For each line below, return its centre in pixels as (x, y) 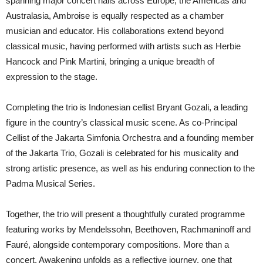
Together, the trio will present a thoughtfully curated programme (125, 214)
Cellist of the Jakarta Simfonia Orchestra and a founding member (130, 137)
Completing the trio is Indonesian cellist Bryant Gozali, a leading (127, 107)
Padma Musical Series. (50, 183)
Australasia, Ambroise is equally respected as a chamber (115, 15)
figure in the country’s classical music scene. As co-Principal (122, 122)
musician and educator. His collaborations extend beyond (115, 31)
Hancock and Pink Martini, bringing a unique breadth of (110, 61)
